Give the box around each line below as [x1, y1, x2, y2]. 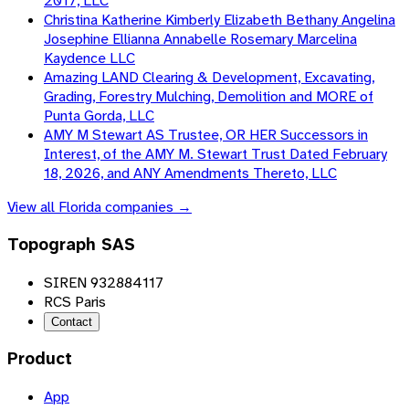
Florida [58, 197, 101, 217]
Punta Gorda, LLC [44, 106, 154, 126]
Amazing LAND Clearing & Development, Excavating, [44, 68, 374, 88]
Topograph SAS [7, 234, 135, 257]
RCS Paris [44, 291, 106, 311]
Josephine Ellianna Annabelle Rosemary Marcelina [44, 29, 357, 49]
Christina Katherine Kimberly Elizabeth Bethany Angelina [44, 10, 395, 30]
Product [7, 348, 72, 371]
